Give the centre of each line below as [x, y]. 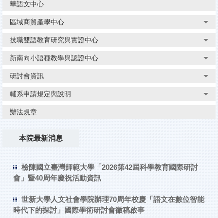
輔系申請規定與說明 [40, 94]
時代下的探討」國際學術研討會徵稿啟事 [79, 210]
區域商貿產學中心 [37, 22]
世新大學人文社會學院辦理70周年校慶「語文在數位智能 [113, 199]
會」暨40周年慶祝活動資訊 [57, 178]
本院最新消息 [41, 138]
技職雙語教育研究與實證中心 [54, 40]
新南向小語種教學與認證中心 [54, 58]
